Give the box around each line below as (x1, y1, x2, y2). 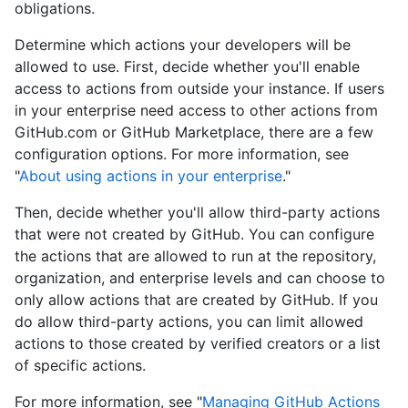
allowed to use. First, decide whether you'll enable (15, 57, 360, 76)
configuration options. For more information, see (15, 145, 349, 164)
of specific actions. (15, 356, 146, 375)
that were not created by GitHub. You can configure (15, 225, 374, 244)
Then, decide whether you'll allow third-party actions (15, 203, 380, 222)
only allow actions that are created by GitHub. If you (15, 291, 378, 310)
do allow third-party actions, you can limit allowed (15, 312, 363, 331)
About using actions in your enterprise (19, 167, 282, 186)
